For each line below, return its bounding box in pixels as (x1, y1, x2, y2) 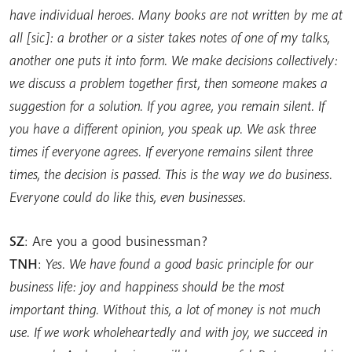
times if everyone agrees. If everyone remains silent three (9, 141, 313, 160)
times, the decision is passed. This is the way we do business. (9, 164, 332, 183)
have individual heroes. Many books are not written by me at (9, 5, 343, 24)
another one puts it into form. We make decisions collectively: (9, 50, 338, 69)
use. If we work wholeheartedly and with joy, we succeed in (9, 322, 328, 341)
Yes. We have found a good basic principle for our (46, 254, 313, 273)
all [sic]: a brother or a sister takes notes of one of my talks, (9, 27, 330, 46)
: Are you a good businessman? (24, 231, 207, 250)
